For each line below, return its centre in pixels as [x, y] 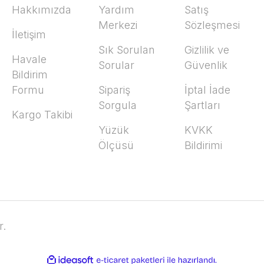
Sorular [116, 65]
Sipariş [114, 90]
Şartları [203, 105]
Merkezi [118, 25]
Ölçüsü [116, 145]
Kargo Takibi [42, 115]
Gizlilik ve [207, 50]
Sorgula [117, 105]
